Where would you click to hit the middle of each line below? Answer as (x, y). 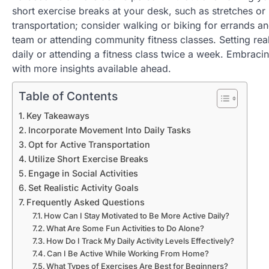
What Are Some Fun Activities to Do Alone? (125, 228)
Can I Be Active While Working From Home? (128, 253)
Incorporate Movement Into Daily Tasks (109, 130)
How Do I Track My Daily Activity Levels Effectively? (141, 240)
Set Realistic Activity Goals (83, 187)
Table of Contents (68, 96)
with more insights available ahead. (92, 68)
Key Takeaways (58, 115)
